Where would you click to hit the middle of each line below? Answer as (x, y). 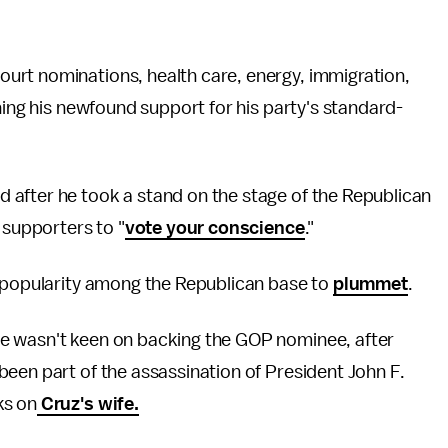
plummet (370, 284)
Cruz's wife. (87, 404)
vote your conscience (214, 228)
